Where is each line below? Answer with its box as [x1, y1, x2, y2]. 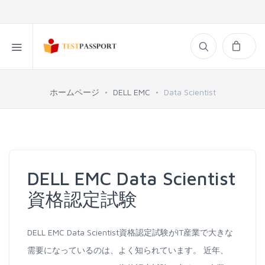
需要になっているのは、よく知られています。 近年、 [27, 245, 228, 255]
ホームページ [49, 87, 99, 97]
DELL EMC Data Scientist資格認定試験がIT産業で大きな [27, 227, 233, 237]
